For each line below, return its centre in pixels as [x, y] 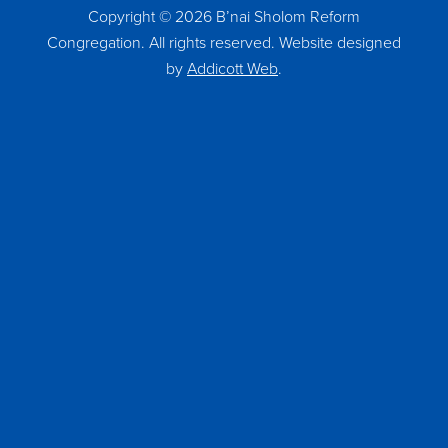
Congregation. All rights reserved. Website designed [224, 42]
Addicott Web [232, 68]
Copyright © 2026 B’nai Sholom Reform [224, 16]
